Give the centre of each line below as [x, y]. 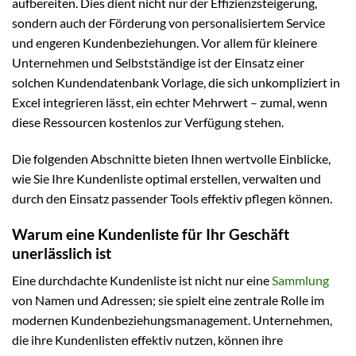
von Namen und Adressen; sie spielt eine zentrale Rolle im [168, 300]
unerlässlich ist [62, 253]
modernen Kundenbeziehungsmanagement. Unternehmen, [172, 320]
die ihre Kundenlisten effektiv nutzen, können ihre [147, 340]
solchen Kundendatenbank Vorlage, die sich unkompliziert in [176, 82]
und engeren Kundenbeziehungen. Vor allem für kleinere [164, 42]
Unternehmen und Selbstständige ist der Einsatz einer [158, 62]
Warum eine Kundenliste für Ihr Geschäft [151, 234]
